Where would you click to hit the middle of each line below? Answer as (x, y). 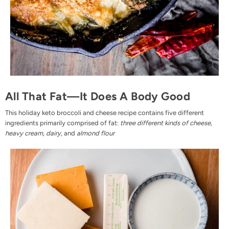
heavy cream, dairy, (35, 133)
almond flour (96, 133)
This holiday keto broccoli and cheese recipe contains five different (105, 113)
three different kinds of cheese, (166, 123)
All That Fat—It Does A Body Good (98, 96)
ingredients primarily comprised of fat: (63, 123)
